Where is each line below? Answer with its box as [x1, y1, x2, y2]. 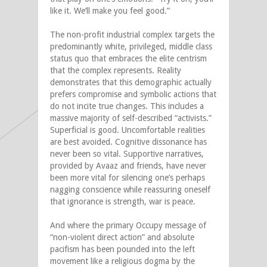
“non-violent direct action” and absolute [50, 232, 194, 243]
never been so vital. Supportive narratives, [50, 149, 204, 159]
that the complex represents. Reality [50, 66, 181, 76]
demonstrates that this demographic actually [50, 77, 212, 88]
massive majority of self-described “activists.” [50, 113, 212, 123]
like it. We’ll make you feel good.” [50, 6, 170, 16]
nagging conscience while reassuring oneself [50, 185, 210, 195]
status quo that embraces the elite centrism [50, 54, 207, 64]
